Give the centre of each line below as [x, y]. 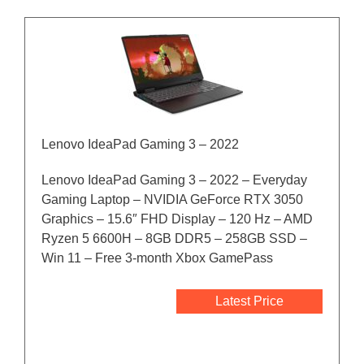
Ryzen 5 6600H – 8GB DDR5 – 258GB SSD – [174, 239]
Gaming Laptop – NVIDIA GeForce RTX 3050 [172, 200]
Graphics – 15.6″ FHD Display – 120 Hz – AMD [177, 219]
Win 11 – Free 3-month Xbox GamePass [157, 258]
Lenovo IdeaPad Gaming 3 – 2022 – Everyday [174, 180]
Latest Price [249, 301]
